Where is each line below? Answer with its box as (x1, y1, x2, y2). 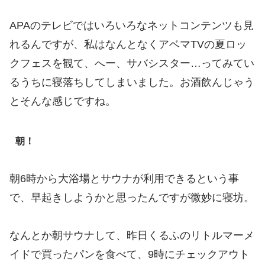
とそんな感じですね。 (9, 95, 116, 107)
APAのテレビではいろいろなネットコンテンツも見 (9, 19, 254, 31)
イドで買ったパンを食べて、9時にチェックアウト (9, 248, 250, 261)
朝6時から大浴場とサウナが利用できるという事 (9, 173, 239, 185)
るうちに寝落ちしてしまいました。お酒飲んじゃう (9, 76, 254, 88)
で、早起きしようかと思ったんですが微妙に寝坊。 (9, 192, 254, 204)
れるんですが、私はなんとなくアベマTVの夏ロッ (9, 38, 247, 50)
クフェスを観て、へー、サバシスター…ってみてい (9, 57, 254, 69)
